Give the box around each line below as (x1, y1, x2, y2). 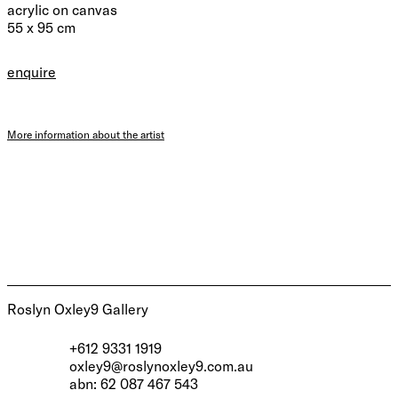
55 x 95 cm (7, 19, 76, 36)
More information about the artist (7, 128, 164, 141)
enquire (7, 63, 56, 81)
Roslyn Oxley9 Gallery (7, 300, 148, 318)
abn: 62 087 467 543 (69, 375, 198, 393)
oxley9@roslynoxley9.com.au (69, 357, 253, 375)
